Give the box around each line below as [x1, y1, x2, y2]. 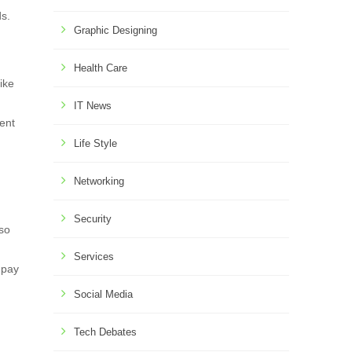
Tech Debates [74, 326, 137, 338]
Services [74, 251, 114, 262]
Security [74, 213, 112, 225]
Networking [74, 175, 124, 187]
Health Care [74, 62, 127, 74]
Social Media [74, 288, 133, 300]
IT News [74, 100, 112, 112]
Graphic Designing [74, 24, 157, 36]
